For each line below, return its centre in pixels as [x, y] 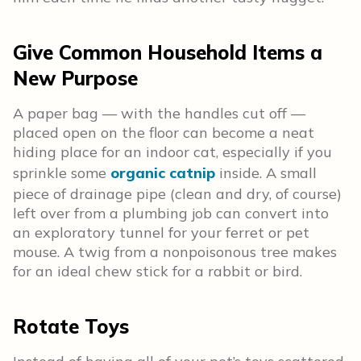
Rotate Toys [71, 326]
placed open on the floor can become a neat [164, 133]
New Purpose [75, 78]
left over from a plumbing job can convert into [171, 213]
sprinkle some [62, 173]
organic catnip [163, 173]
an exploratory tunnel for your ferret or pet [161, 232]
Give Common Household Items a [168, 52]
